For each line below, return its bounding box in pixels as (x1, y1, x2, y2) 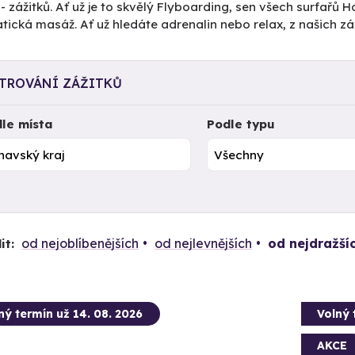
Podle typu (207, 116, 276, 132)
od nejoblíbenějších (21, 235, 139, 251)
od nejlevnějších (154, 235, 252, 251)
